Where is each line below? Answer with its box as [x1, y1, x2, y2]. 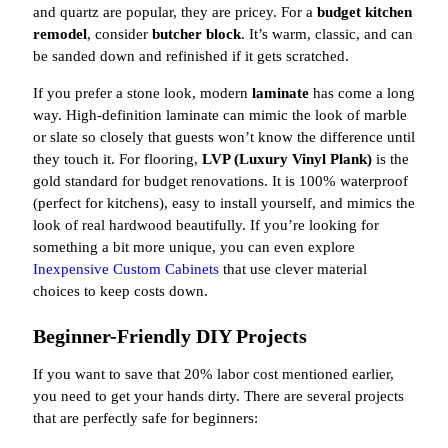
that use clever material [219, 261, 367, 278]
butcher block [152, 26, 241, 43]
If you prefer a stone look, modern [33, 85, 252, 102]
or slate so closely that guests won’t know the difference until [33, 129, 415, 146]
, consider [87, 26, 152, 43]
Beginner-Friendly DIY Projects [33, 325, 307, 348]
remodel [33, 26, 87, 43]
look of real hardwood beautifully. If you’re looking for [33, 217, 379, 234]
